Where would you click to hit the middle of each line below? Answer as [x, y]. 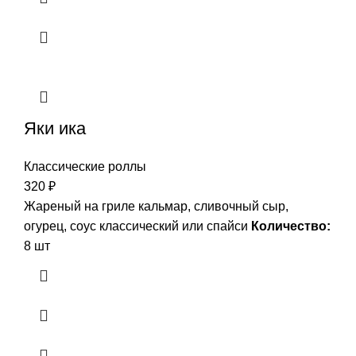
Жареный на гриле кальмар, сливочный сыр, [156, 206]
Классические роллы [85, 166]
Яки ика [55, 128]
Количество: [291, 226]
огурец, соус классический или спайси [137, 226]
